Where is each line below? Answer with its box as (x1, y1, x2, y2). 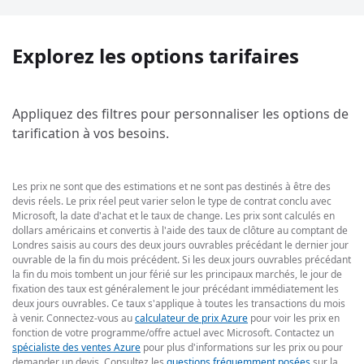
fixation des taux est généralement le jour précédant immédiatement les (12, 281, 339, 296)
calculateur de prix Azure (135, 310, 248, 325)
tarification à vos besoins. (12, 124, 169, 143)
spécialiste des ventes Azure (12, 340, 141, 354)
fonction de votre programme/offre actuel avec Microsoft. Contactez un (12, 325, 334, 340)
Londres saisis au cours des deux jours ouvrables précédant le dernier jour (12, 237, 349, 252)
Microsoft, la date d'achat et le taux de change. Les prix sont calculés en (12, 208, 335, 223)
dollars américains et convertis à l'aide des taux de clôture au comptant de (12, 223, 348, 237)
